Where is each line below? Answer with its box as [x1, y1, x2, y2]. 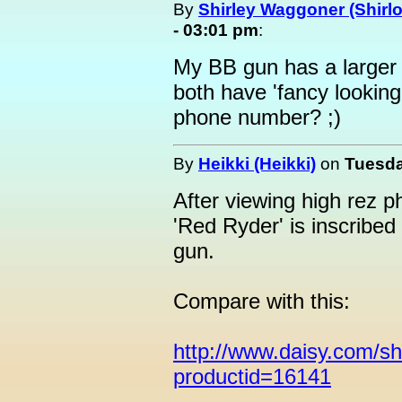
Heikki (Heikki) [198, 153, 316, 173]
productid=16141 [173, 364, 331, 389]
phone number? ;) [173, 105, 341, 129]
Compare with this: [173, 289, 350, 313]
